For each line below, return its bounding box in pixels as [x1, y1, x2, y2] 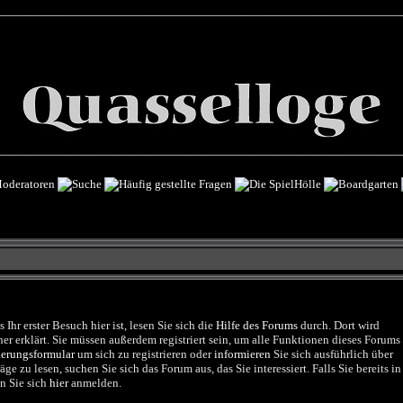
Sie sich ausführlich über [270, 347, 393, 361]
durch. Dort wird [297, 318, 380, 332]
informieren [213, 347, 271, 361]
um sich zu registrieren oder [74, 347, 214, 361]
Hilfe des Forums [215, 318, 298, 332]
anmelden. [67, 376, 121, 390]
